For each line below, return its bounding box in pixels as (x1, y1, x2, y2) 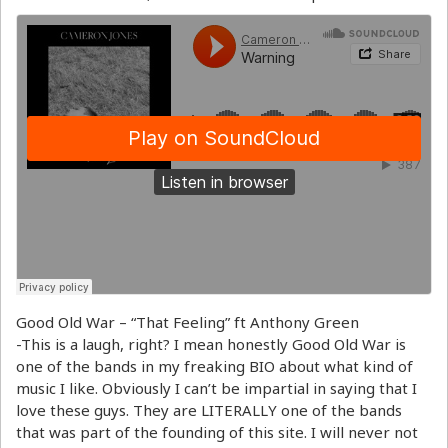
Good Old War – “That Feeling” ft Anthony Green (16, 312, 359, 333)
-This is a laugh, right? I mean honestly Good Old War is (16, 334, 406, 355)
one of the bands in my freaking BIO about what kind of (16, 356, 413, 377)
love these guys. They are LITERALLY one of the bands (16, 400, 402, 421)
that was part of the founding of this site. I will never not (16, 422, 418, 443)
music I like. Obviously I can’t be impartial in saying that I (16, 378, 417, 399)
